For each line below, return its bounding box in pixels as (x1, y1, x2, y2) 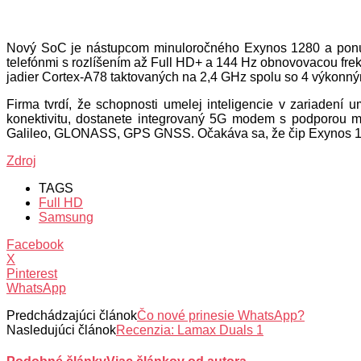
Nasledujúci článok (6, 322, 116, 337)
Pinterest (6, 266, 57, 280)
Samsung (39, 210, 93, 224)
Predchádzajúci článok (6, 308, 137, 322)
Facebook (6, 237, 64, 251)
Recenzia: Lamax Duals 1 (116, 322, 263, 337)
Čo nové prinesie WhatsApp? (137, 308, 305, 322)
